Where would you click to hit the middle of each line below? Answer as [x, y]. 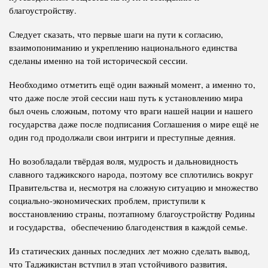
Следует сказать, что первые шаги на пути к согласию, [116, 34]
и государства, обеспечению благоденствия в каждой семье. [128, 226]
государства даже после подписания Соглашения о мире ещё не [134, 124]
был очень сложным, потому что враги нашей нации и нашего [131, 110]
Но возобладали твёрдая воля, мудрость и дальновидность [124, 161]
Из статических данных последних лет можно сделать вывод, [130, 250]
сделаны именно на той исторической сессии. [98, 60]
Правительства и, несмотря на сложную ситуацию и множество [134, 187]
